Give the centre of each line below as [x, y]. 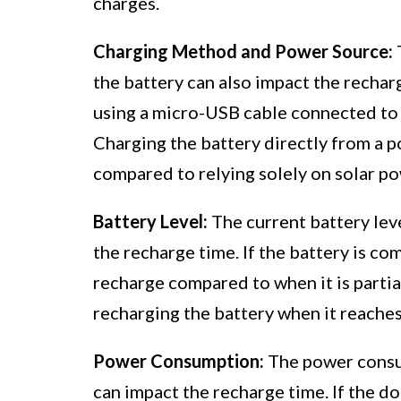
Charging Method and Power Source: [243, 51]
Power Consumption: [179, 360]
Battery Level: [150, 221]
